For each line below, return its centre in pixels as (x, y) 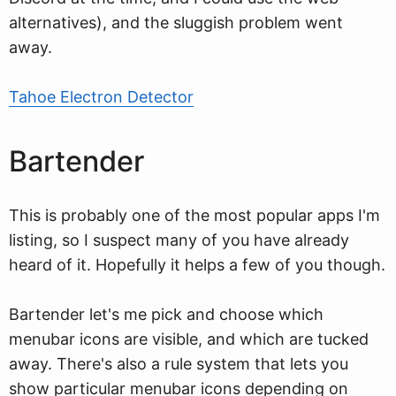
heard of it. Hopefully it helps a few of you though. (197, 265)
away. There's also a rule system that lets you (179, 364)
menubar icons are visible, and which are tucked (189, 339)
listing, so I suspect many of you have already (179, 240)
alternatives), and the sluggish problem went (176, 23)
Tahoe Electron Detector (101, 97)
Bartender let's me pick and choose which (166, 314)
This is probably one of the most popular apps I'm (194, 215)
